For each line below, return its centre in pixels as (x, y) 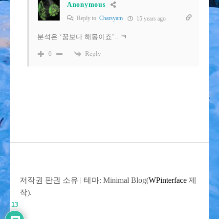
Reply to (87, 18)
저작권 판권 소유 (50, 180)
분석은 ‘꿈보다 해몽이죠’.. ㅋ (82, 37)
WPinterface (168, 180)
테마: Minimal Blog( (116, 180)
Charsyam (111, 18)
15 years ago (150, 18)
